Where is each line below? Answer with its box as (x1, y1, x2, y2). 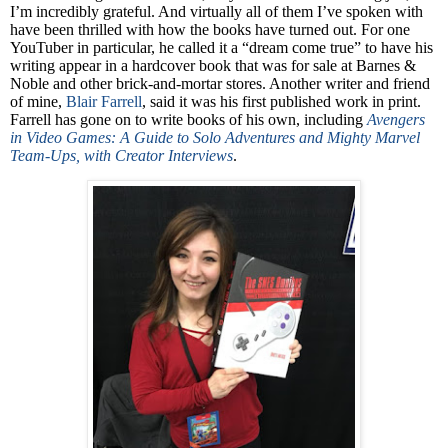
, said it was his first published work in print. (142, 92, 421, 110)
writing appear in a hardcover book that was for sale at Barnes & (10, 56, 416, 74)
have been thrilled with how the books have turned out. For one (10, 20, 410, 38)
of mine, (10, 92, 66, 110)
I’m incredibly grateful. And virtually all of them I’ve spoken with (10, 2, 423, 20)
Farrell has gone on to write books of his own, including (10, 110, 367, 128)
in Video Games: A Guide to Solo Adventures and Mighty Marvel (10, 128, 420, 146)
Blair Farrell (66, 92, 142, 110)
